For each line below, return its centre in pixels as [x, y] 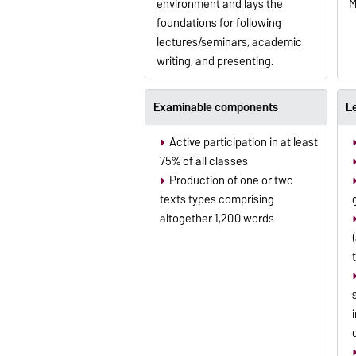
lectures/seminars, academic [229, 43]
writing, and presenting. [215, 62]
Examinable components [215, 107]
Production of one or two [231, 180]
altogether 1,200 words [217, 218]
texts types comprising [217, 199]
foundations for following [219, 23]
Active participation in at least [243, 142]
